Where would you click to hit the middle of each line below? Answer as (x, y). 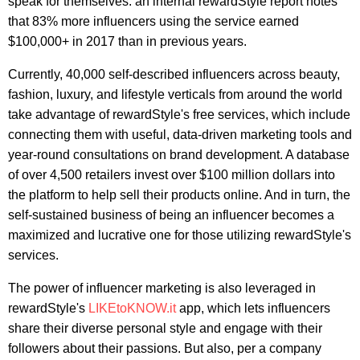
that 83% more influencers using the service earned (153, 22)
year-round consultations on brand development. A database (179, 155)
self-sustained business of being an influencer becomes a (171, 215)
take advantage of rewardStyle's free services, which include (179, 115)
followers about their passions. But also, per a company (165, 349)
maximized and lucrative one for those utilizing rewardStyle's (180, 235)
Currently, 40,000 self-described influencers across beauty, (174, 75)
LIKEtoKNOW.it (132, 309)
